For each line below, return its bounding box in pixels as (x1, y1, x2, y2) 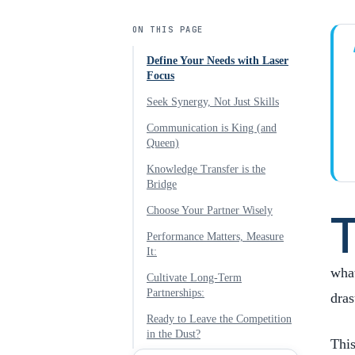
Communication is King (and (147, 122, 277, 134)
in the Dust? (147, 328, 200, 340)
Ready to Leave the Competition (147, 313, 292, 325)
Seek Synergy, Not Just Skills (147, 96, 279, 108)
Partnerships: (147, 287, 204, 299)
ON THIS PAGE (132, 24, 204, 35)
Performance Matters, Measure (147, 231, 284, 242)
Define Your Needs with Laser (147, 55, 288, 67)
